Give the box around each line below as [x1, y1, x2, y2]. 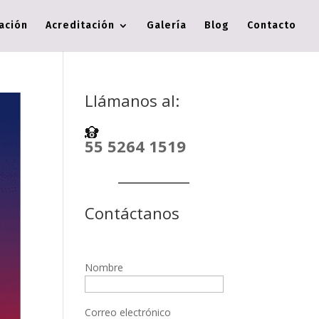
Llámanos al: [85, 90, 180, 111]
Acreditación [46, 19, 115, 31]
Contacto [247, 19, 296, 31]
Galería [147, 19, 187, 31]
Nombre [85, 261, 124, 274]
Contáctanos [85, 202, 180, 224]
